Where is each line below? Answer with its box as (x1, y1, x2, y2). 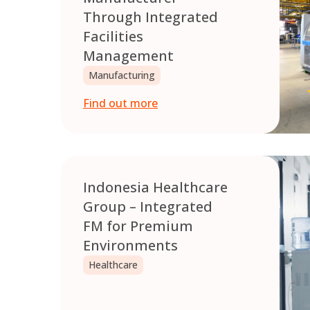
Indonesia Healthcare (83, 178, 228, 197)
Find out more (83, 95, 158, 111)
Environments (83, 236, 178, 255)
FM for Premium (83, 217, 193, 236)
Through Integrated (83, 8, 218, 27)
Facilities (83, 27, 143, 46)
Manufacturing (89, 69, 155, 82)
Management (83, 46, 174, 66)
